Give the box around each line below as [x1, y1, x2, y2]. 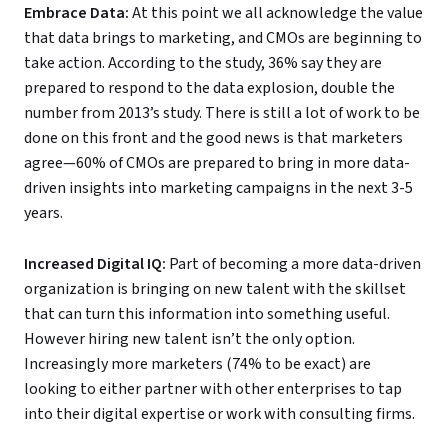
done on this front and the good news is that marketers [24, 127, 403, 150]
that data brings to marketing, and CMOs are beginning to [24, 27, 422, 50]
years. [24, 202, 63, 225]
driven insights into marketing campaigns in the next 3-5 [24, 177, 413, 200]
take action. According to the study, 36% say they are [24, 52, 382, 75]
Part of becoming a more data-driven [169, 253, 421, 276]
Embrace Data [24, 2, 125, 25]
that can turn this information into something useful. [24, 303, 390, 326]
